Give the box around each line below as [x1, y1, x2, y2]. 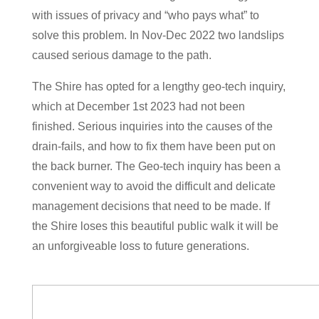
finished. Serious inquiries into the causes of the [31, 120, 273, 132]
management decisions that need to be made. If [31, 200, 270, 212]
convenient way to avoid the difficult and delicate [31, 180, 276, 192]
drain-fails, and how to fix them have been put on [31, 140, 276, 152]
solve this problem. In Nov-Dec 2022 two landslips [31, 29, 284, 41]
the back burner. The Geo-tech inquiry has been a [31, 160, 281, 172]
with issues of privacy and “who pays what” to [31, 9, 259, 21]
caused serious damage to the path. [31, 49, 211, 61]
